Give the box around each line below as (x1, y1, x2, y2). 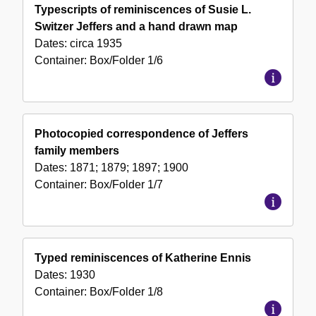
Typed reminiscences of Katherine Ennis (35, 252, 251, 265)
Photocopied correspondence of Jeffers (35, 128, 248, 140)
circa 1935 (70, 37, 122, 50)
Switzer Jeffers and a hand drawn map (35, 20, 238, 33)
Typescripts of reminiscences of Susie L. (35, 4, 251, 16)
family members (35, 145, 119, 157)
